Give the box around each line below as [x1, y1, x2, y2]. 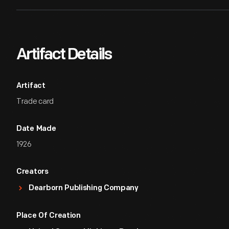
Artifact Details [16, 47, 111, 63]
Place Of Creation [16, 212, 81, 220]
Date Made [16, 125, 56, 133]
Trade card [16, 97, 54, 106]
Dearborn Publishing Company [29, 185, 139, 192]
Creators [16, 168, 49, 176]
